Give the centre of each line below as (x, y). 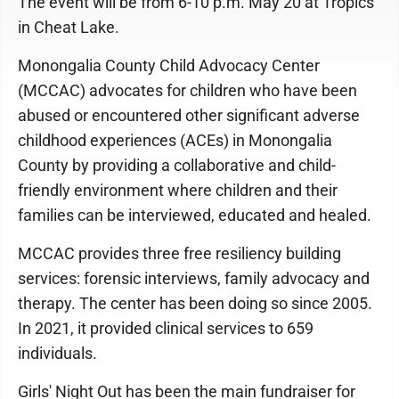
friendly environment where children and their (178, 190)
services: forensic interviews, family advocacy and (194, 278)
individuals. (57, 353)
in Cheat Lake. (69, 27)
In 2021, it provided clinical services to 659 (166, 328)
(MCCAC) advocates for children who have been (187, 90)
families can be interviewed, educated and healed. (195, 215)
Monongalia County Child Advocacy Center (169, 65)
